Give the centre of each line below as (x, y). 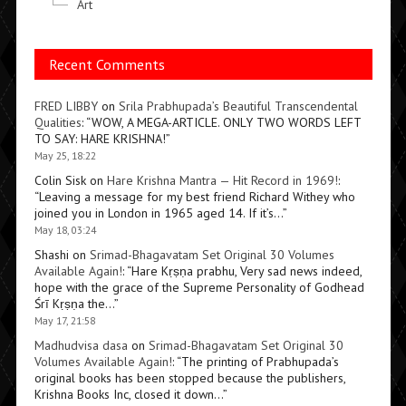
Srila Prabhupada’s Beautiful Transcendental (238, 106)
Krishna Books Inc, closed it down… (128, 395)
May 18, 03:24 (65, 230)
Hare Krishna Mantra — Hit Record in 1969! (222, 181)
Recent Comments (106, 65)
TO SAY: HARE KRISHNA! (100, 139)
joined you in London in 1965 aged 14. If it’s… (158, 213)
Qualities (58, 123)
